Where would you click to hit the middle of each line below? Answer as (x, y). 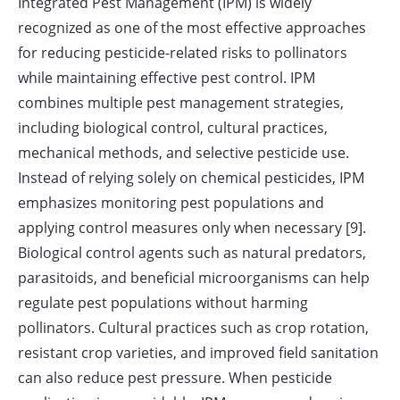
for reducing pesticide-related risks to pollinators (183, 53)
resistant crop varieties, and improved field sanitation (198, 353)
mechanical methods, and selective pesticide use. (183, 153)
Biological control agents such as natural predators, (192, 253)
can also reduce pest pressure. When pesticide (175, 378)
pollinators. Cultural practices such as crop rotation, (193, 328)
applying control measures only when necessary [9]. (192, 228)
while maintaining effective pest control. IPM (167, 78)
